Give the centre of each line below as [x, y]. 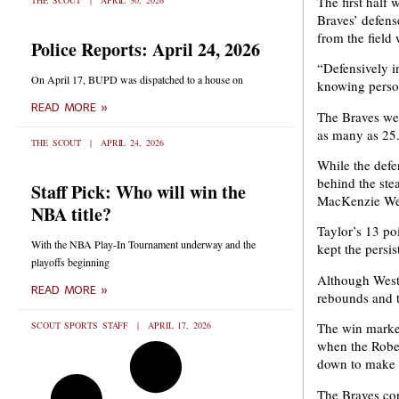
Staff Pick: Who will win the [138, 192]
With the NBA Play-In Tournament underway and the [143, 244]
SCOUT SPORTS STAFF [82, 325]
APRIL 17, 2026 [177, 325]
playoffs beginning [70, 262]
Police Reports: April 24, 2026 [146, 49]
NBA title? [71, 214]
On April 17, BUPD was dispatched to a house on [137, 79]
